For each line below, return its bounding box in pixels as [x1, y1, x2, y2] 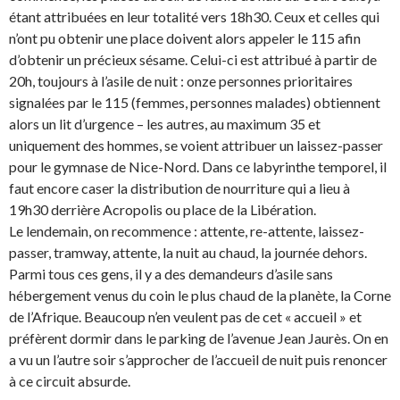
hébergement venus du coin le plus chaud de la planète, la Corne [9, 287, 391, 304]
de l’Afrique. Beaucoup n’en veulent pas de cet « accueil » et [9, 308, 362, 326]
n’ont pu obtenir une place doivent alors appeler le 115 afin [9, 29, 361, 47]
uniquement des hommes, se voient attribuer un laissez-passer [9, 137, 383, 154]
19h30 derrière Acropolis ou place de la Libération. [9, 201, 316, 219]
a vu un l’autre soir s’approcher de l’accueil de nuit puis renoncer [9, 351, 387, 369]
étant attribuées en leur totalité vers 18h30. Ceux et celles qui [9, 8, 379, 26]
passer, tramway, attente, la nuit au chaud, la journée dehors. [9, 244, 367, 262]
